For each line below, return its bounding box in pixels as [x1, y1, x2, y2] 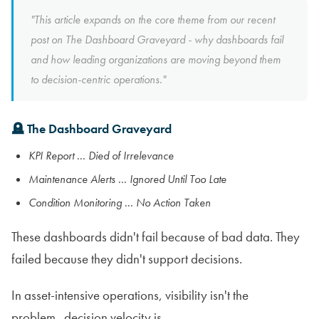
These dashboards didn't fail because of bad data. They [11, 227, 300, 246]
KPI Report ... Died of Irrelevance [28, 147, 174, 163]
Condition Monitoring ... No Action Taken [28, 194, 211, 210]
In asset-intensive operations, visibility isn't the [11, 286, 249, 304]
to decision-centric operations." [31, 71, 166, 87]
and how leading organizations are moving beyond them [31, 51, 281, 67]
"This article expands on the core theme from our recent [31, 11, 275, 27]
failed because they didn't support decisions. [11, 249, 242, 268]
